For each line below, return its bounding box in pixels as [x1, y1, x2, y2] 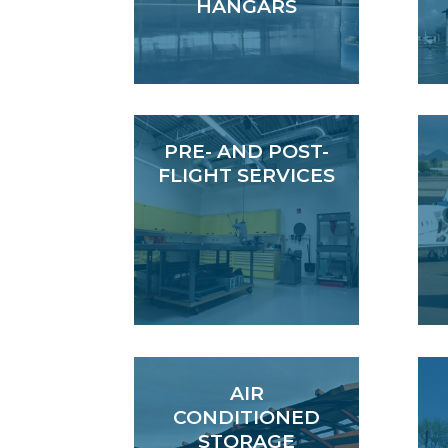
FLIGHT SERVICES [158, 164, 336, 188]
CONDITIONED [173, 406, 321, 430]
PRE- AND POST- [164, 140, 330, 164]
